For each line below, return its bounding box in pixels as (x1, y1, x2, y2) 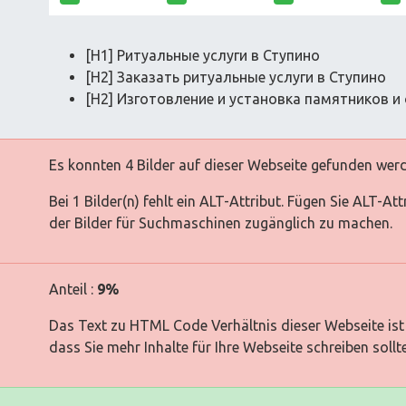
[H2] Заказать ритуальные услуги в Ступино (85, 69, 386, 85)
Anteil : (49, 281, 97, 297)
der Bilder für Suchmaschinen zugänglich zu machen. (49, 215, 392, 231)
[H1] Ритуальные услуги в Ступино (85, 47, 320, 63)
